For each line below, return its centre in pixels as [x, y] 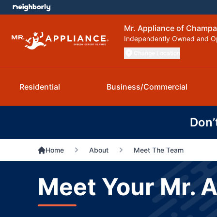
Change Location [157, 53]
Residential [40, 87]
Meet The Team [158, 150]
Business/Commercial [147, 87]
